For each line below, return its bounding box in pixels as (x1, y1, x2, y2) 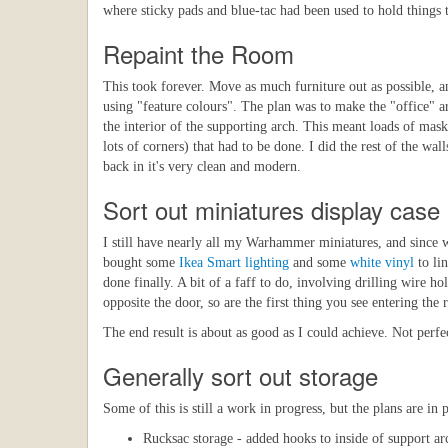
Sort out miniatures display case (103, 192, 440, 227)
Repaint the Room (103, 36, 294, 71)
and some (289, 255, 350, 270)
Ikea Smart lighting (179, 255, 289, 270)
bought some (103, 255, 179, 270)
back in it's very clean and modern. (103, 159, 301, 174)
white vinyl (350, 255, 414, 270)
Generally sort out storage (103, 358, 378, 393)
